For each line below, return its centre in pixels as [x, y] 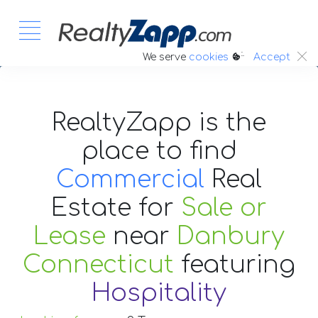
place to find [159, 151]
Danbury [231, 236]
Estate [95, 208]
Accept [272, 57]
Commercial [130, 179]
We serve [166, 57]
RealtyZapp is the [159, 122]
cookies [209, 57]
